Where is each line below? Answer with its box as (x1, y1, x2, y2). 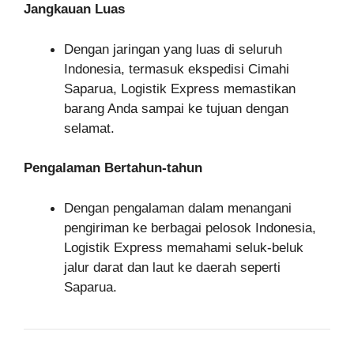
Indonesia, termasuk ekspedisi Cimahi (64, 61, 289, 77)
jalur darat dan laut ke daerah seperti (64, 259, 281, 275)
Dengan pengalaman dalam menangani (64, 200, 292, 216)
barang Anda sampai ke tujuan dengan (64, 100, 288, 116)
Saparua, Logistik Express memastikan (64, 81, 296, 96)
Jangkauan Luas (24, 2, 125, 17)
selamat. (64, 120, 115, 136)
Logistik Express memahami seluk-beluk (64, 239, 303, 255)
